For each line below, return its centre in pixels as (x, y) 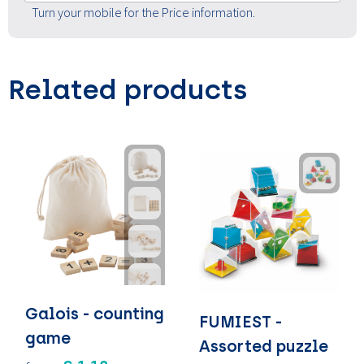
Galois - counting (94, 313)
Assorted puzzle (264, 346)
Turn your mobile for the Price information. (143, 12)
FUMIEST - (240, 321)
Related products (128, 90)
